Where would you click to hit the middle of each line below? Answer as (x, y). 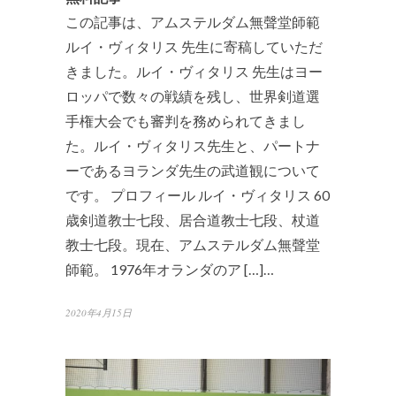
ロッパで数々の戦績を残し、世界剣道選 (193, 96)
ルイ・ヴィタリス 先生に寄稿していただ (194, 47)
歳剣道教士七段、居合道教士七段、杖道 (193, 220)
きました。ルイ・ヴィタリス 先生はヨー (194, 72)
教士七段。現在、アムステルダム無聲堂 (193, 245)
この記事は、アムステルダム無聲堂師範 (193, 22)
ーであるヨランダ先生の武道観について (193, 171)
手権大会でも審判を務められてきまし (186, 121)
